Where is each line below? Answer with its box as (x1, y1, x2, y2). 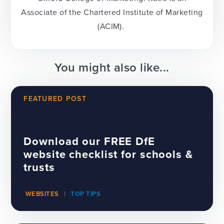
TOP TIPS (70, 189, 101, 199)
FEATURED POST (23, 93, 86, 104)
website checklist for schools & (23, 146, 193, 162)
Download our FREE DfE (23, 133, 155, 149)
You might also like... (54, 58, 169, 76)
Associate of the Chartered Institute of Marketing (21, 6, 203, 18)
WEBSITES (25, 189, 59, 199)
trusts (23, 159, 55, 175)
